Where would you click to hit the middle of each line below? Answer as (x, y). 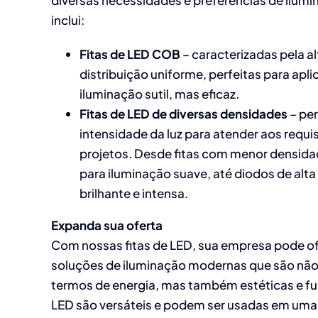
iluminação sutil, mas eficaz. (159, 93)
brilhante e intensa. (134, 193)
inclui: (68, 20)
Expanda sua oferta (107, 225)
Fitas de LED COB (130, 54)
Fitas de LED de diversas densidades (183, 113)
